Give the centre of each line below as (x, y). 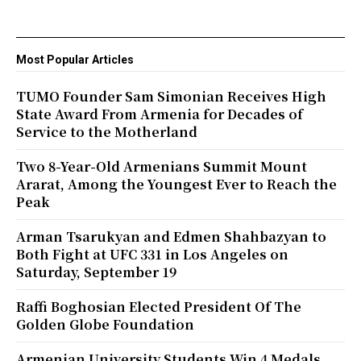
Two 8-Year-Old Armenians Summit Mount (162, 167)
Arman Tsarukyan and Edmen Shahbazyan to (171, 237)
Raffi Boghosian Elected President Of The (159, 307)
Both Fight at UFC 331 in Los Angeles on (152, 255)
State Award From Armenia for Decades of (160, 114)
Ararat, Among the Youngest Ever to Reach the (176, 185)
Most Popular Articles (75, 60)
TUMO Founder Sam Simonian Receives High (171, 97)
